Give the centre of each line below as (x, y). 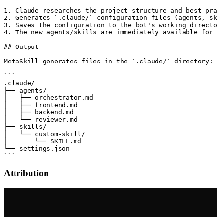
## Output (21, 46)
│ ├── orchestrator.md (48, 97)
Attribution (26, 173)
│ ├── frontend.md (41, 105)
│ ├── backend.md (39, 112)
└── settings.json (37, 148)
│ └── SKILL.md (43, 141)
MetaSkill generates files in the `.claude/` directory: (108, 61)
